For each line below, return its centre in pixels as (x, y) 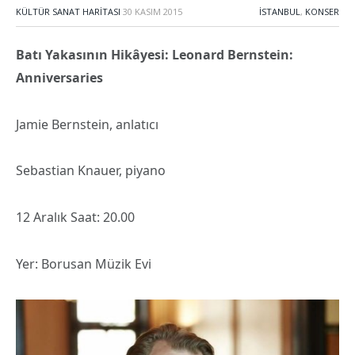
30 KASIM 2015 (153, 11)
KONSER (322, 11)
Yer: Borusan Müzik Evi (84, 263)
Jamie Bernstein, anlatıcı (87, 124)
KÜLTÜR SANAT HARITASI (68, 11)
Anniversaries (59, 78)
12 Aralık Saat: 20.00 (75, 218)
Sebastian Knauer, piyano (91, 171)
